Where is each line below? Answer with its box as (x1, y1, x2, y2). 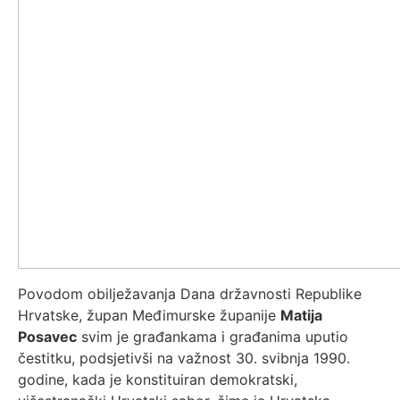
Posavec (18, 328, 77, 346)
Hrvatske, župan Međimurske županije (18, 306, 280, 324)
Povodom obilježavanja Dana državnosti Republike (18, 285, 362, 303)
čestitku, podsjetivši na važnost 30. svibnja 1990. (18, 349, 350, 367)
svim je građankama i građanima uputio (77, 328, 348, 346)
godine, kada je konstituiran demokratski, (18, 371, 297, 388)
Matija (280, 306, 322, 324)
